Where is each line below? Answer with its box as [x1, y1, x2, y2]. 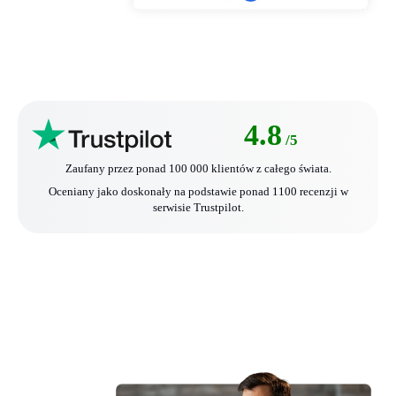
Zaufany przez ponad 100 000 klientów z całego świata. [65, 162, 331, 176]
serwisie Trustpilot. [152, 201, 244, 215]
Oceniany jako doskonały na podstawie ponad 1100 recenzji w [48, 185, 348, 199]
